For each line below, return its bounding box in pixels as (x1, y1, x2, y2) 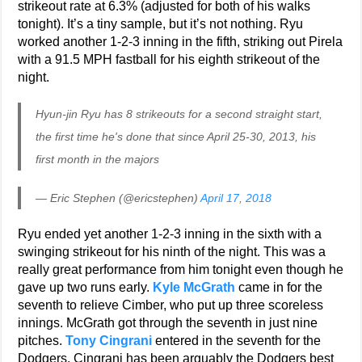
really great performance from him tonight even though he (18, 263, 344, 277)
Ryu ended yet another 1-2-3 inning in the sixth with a (18, 227, 322, 242)
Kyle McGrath (153, 280, 236, 295)
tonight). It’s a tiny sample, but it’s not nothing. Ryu (18, 17, 304, 32)
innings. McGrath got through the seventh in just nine (18, 316, 318, 330)
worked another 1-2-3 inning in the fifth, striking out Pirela (18, 35, 343, 49)
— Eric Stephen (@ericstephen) (36, 192, 201, 205)
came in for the (235, 280, 323, 295)
